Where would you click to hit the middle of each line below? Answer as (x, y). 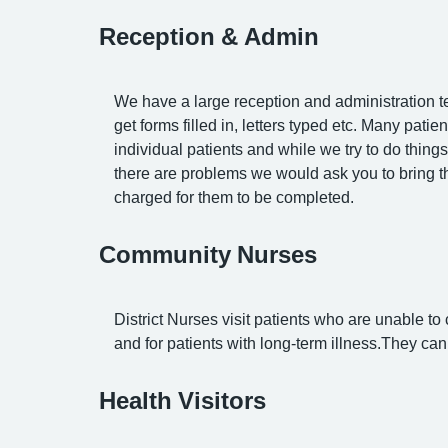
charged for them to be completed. (234, 197)
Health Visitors (182, 400)
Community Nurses (208, 254)
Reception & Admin (209, 36)
